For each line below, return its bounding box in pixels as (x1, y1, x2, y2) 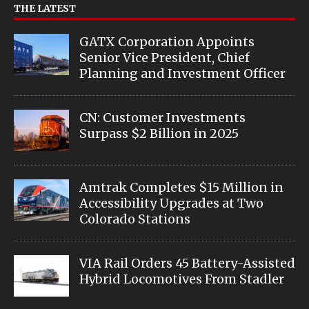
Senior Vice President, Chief (79, 50, 250, 66)
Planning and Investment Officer (79, 66, 286, 82)
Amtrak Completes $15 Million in (79, 179, 283, 196)
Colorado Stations (79, 211, 190, 228)
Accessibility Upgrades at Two (79, 195, 263, 212)
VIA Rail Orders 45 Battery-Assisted (79, 255, 295, 272)
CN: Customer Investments (79, 110, 246, 126)
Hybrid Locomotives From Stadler (79, 271, 284, 288)
